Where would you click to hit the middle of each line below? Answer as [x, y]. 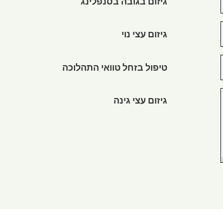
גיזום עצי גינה [140, 102]
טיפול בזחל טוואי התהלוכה [114, 69]
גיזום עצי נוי [144, 36]
